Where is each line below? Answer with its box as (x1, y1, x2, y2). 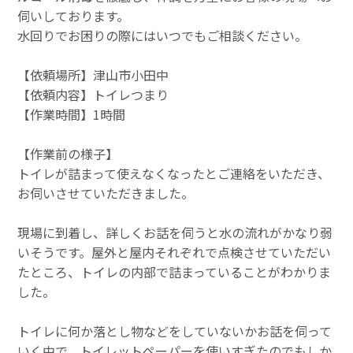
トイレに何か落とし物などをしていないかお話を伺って (17, 321, 333, 340)
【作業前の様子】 (17, 143, 119, 163)
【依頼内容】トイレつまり (17, 84, 169, 104)
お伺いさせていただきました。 (17, 183, 195, 203)
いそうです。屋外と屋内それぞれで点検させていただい (17, 242, 332, 262)
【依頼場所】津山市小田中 (17, 65, 169, 84)
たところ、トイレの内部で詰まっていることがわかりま (17, 262, 332, 281)
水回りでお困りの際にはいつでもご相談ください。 (17, 25, 308, 45)
